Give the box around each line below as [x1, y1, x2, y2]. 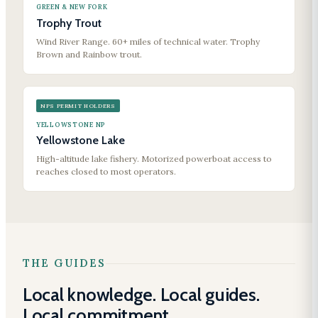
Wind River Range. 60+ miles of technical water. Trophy [36, 36, 260, 48]
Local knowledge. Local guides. [23, 283, 260, 306]
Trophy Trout [36, 16, 102, 31]
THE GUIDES [23, 256, 106, 270]
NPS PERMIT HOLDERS [40, 102, 116, 110]
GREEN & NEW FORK [36, 3, 108, 11]
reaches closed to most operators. [36, 166, 176, 177]
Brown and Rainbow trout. [36, 49, 142, 60]
